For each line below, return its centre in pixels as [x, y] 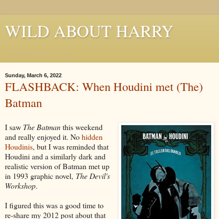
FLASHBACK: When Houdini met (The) [104, 86]
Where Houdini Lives [38, 52]
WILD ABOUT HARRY [89, 31]
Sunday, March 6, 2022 [33, 75]
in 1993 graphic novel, [40, 175]
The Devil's [93, 175]
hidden [92, 136]
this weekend [82, 127]
